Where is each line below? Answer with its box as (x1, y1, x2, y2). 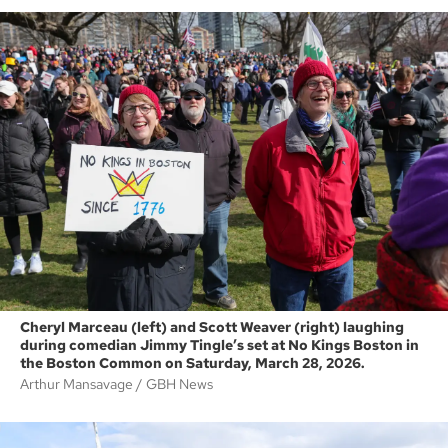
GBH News (146, 374, 213, 393)
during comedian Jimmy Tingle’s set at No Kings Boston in (20, 335, 419, 354)
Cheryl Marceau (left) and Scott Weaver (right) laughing (20, 317, 404, 336)
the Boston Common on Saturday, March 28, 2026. (20, 353, 365, 372)
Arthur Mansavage (20, 374, 136, 393)
